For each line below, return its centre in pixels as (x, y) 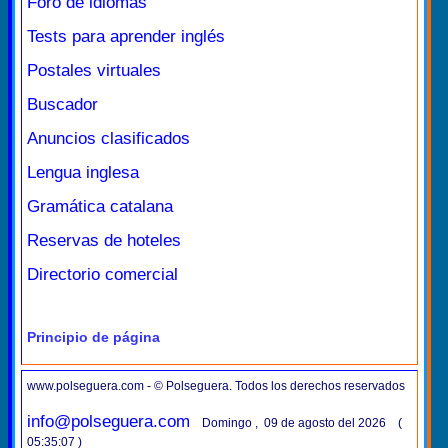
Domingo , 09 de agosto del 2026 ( (302, 423)
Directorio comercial (102, 274)
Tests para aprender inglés (126, 36)
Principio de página (93, 336)
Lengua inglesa (83, 172)
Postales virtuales (94, 70)
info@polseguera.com (108, 421)
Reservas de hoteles (104, 240)
